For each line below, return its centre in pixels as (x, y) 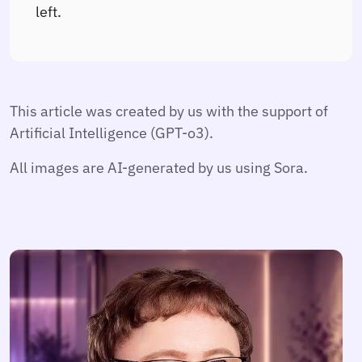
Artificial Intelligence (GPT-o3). (112, 132)
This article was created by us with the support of (169, 110)
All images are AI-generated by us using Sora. (159, 167)
